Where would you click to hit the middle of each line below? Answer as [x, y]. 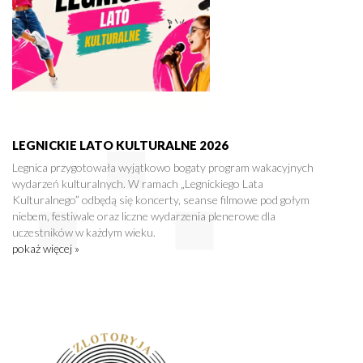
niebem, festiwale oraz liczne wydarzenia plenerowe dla [144, 216]
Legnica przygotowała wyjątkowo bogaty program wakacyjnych [163, 168]
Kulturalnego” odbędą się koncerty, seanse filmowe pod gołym [161, 200]
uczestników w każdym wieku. [84, 233]
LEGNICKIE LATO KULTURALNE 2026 [120, 145]
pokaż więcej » [46, 249]
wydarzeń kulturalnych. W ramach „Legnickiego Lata [138, 184]
